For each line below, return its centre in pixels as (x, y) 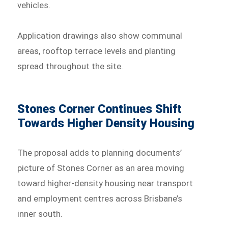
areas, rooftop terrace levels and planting (97, 51)
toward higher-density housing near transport (105, 183)
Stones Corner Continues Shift (100, 109)
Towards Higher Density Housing (106, 124)
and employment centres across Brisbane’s (100, 199)
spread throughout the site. (70, 66)
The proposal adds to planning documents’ (100, 153)
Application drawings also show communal (100, 36)
